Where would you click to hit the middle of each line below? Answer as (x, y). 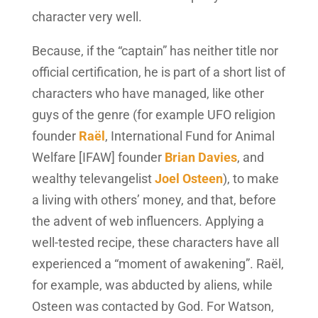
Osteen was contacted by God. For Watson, (153, 306)
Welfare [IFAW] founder (98, 157)
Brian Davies (201, 157)
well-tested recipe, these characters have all (155, 242)
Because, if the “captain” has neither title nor (155, 50)
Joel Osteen (188, 178)
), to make (251, 178)
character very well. (87, 16)
